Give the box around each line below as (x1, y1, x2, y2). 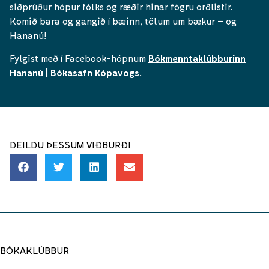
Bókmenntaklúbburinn (148, 52, 246, 64)
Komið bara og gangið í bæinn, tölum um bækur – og (10, 14, 237, 26)
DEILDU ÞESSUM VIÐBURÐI (10, 138, 131, 150)
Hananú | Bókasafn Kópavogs (10, 67, 139, 79)
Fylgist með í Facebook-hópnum (10, 52, 148, 64)
